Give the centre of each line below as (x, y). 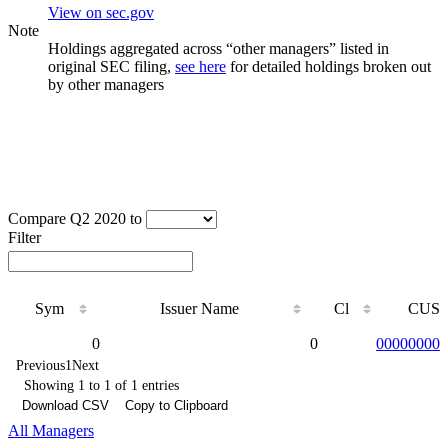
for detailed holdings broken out (328, 66)
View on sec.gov (101, 12)
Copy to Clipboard (176, 405)
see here (200, 66)
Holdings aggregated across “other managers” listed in (218, 48)
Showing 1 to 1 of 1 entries (101, 385)
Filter (24, 237)
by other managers (106, 84)
